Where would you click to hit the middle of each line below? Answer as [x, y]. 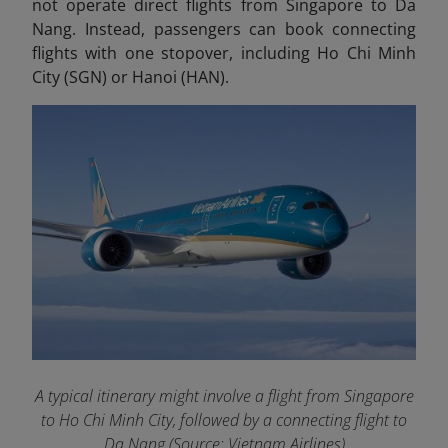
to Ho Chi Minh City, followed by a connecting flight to [224, 420]
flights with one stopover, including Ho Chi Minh [224, 53]
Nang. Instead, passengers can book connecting [224, 29]
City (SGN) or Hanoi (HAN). [130, 77]
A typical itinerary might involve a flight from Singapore [224, 396]
